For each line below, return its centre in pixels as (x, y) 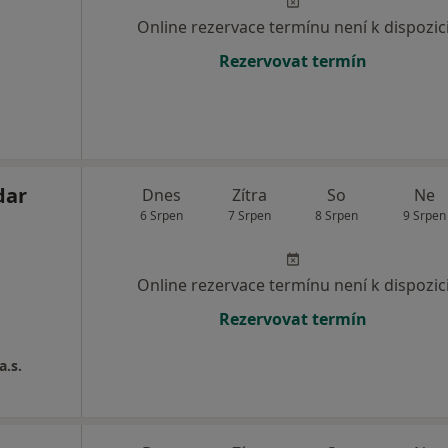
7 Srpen (249, 216)
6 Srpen (162, 216)
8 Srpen (337, 216)
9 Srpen (424, 216)
